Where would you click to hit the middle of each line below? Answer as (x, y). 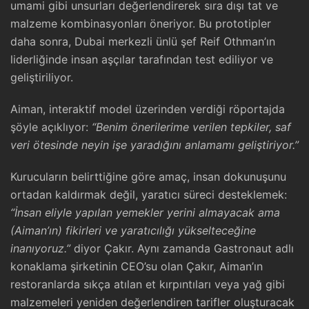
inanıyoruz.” (40, 248)
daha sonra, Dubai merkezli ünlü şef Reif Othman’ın (143, 41)
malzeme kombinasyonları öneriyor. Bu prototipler (141, 23)
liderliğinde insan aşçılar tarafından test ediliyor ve (142, 59)
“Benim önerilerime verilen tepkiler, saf (191, 127)
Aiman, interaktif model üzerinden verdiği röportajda (148, 109)
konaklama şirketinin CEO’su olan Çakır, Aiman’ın (137, 266)
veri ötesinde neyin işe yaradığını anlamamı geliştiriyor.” (154, 145)
